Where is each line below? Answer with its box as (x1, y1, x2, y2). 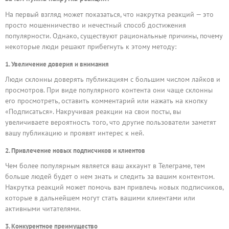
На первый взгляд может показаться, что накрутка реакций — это (5, 9, 214, 19)
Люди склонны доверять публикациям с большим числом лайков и (5, 74, 220, 84)
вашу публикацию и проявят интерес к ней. (5, 128, 144, 138)
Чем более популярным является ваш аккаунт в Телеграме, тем (5, 161, 205, 170)
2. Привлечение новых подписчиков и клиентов (5, 146, 145, 155)
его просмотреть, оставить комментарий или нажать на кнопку (5, 96, 207, 105)
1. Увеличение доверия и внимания (5, 59, 109, 68)
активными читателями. (5, 203, 81, 213)
